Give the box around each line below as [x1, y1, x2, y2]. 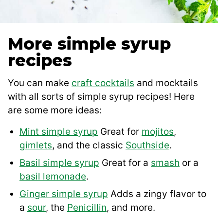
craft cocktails [72, 77, 134, 89]
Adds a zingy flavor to [108, 188, 206, 200]
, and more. [107, 202, 155, 214]
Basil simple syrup [19, 157, 99, 169]
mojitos [142, 126, 174, 138]
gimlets [19, 140, 52, 151]
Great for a [99, 157, 151, 169]
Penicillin [67, 202, 107, 214]
